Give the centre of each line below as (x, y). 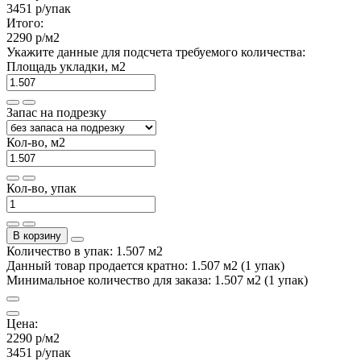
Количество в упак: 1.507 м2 (85, 251)
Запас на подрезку (56, 112)
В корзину (37, 235)
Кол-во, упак (41, 188)
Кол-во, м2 (36, 142)
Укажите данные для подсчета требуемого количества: (156, 52)
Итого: (25, 23)
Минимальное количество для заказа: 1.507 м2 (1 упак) (157, 280)
